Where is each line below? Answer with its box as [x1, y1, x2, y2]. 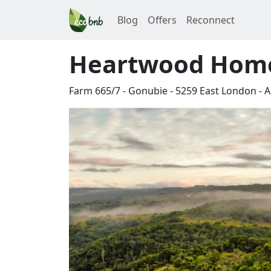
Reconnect [186, 13, 235, 27]
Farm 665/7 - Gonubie [69, 84, 168, 97]
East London [200, 84, 256, 97]
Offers [148, 13, 177, 27]
